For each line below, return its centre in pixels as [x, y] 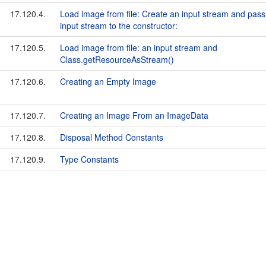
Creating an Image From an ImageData [134, 115]
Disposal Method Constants [112, 137]
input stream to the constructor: [119, 26]
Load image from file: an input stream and [139, 47]
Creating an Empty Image [108, 81]
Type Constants [89, 159]
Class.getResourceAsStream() [117, 59]
